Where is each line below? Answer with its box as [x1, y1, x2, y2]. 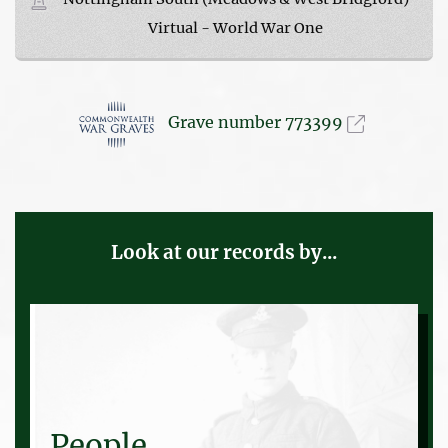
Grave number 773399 [167, 112, 347, 133]
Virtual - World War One [148, 18, 323, 37]
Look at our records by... [111, 240, 337, 264]
